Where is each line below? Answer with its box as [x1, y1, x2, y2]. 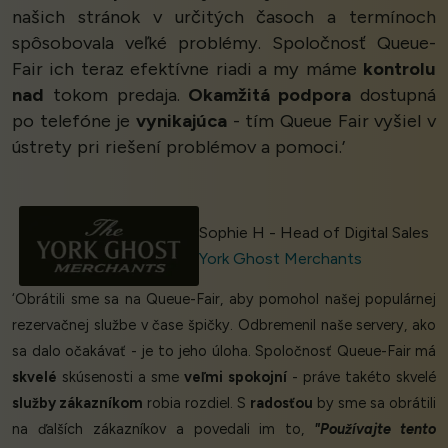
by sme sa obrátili [313, 393, 436, 412]
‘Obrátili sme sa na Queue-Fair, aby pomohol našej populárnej [12, 289, 436, 308]
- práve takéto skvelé [286, 367, 437, 386]
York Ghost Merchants [198, 248, 362, 268]
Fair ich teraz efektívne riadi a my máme [12, 57, 363, 80]
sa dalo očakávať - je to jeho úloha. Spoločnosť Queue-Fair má [12, 341, 436, 360]
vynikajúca [136, 109, 227, 132]
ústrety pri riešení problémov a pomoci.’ [12, 135, 345, 158]
